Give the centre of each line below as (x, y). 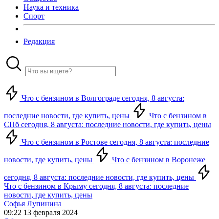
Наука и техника (51, 7)
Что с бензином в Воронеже (158, 160)
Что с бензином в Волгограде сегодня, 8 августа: (102, 98)
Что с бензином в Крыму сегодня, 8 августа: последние (96, 186)
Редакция (39, 41)
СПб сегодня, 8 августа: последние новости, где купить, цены (108, 124)
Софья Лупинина (33, 204)
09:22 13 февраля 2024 (41, 212)
